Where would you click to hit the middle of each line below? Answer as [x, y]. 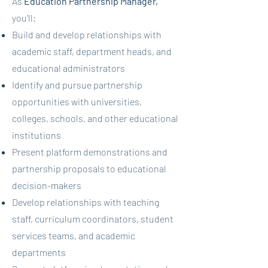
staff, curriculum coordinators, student [93, 219]
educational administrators [68, 68]
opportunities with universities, [77, 101]
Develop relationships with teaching [86, 202]
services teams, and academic [74, 235]
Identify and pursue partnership [77, 85]
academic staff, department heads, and [92, 51]
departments [39, 252]
